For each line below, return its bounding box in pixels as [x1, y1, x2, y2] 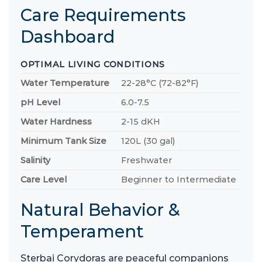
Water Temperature [20, 77, 109, 88]
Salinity [20, 154, 50, 166]
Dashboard [20, 26, 115, 47]
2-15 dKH [121, 116, 161, 127]
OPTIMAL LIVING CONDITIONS [20, 58, 165, 70]
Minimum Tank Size [20, 135, 106, 146]
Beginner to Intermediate [121, 174, 237, 185]
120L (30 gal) [121, 135, 175, 146]
